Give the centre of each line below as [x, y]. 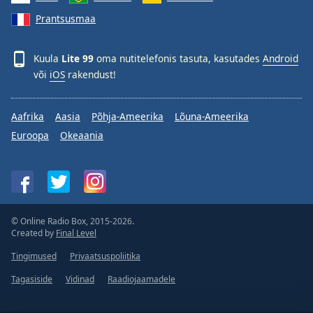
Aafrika [28, 117]
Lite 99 [78, 58]
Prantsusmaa [66, 19]
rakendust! [90, 75]
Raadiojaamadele [141, 279]
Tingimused [34, 256]
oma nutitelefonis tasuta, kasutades [178, 58]
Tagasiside [32, 279]
